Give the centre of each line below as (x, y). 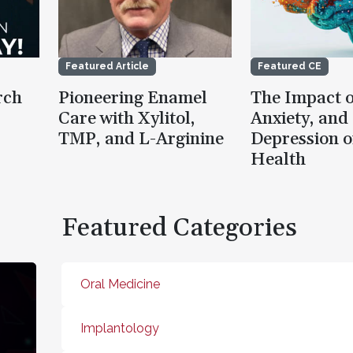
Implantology (120, 329)
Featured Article (107, 67)
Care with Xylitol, (127, 119)
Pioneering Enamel (133, 99)
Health (278, 160)
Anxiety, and (299, 119)
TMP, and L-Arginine (141, 140)
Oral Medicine (120, 284)
